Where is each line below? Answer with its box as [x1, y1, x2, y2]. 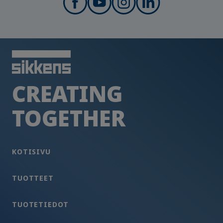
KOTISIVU [12, 146, 51, 156]
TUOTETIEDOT [12, 199, 69, 209]
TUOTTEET [12, 173, 54, 183]
